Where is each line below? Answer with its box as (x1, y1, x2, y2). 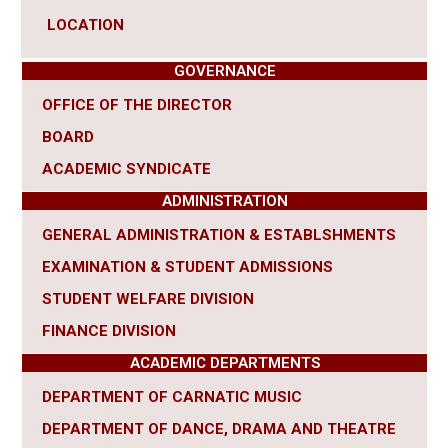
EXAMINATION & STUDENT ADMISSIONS (42, 258, 333, 277)
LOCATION (47, 16, 124, 35)
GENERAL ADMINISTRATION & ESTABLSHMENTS (42, 226, 396, 245)
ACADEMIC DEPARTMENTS (129, 354, 320, 373)
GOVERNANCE (173, 62, 276, 81)
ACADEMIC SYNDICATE (42, 160, 215, 179)
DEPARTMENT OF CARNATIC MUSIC (42, 388, 302, 407)
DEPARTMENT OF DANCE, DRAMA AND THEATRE (42, 420, 396, 439)
